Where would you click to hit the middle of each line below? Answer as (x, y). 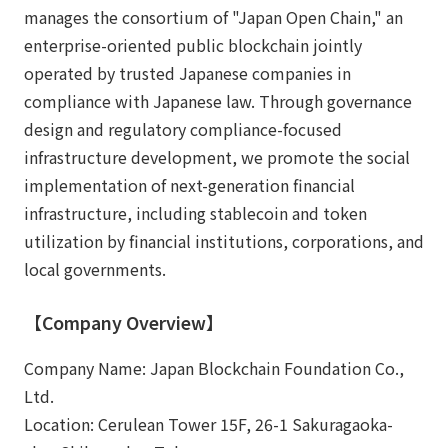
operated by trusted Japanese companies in (187, 73)
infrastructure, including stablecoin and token (195, 213)
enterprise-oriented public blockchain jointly (193, 45)
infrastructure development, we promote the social (217, 157)
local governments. (95, 269)
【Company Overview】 (124, 323)
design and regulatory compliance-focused (183, 129)
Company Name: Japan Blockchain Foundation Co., (214, 368)
